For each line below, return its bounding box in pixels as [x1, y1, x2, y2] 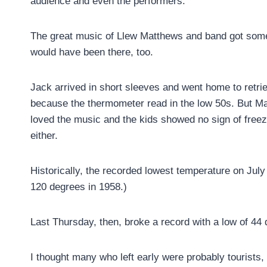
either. [30, 130, 58, 142]
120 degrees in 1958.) [30, 181, 127, 193]
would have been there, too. [30, 46, 153, 58]
